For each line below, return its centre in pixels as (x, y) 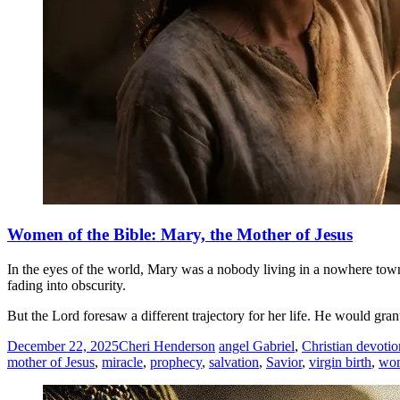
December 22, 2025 (63, 346)
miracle (122, 362)
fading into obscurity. (67, 285)
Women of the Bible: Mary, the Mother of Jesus (180, 234)
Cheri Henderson (167, 346)
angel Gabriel (257, 346)
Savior (284, 362)
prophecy (176, 362)
